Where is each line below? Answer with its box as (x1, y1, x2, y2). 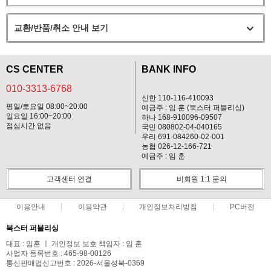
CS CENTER (6, 64, 64, 75)
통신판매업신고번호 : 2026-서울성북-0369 (6, 259, 145, 268)
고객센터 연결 (47, 175, 92, 184)
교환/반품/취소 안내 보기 (14, 23, 108, 33)
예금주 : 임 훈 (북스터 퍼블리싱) (142, 103, 244, 113)
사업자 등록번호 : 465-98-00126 (6, 249, 111, 258)
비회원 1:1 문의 (177, 175, 227, 184)
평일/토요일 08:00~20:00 (6, 102, 88, 111)
